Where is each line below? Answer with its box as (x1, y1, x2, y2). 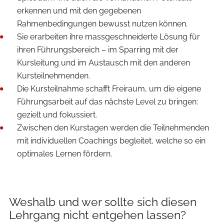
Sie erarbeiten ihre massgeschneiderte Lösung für (17, 31, 200, 41)
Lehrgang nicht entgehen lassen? (9, 207, 186, 221)
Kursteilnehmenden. (17, 70, 90, 80)
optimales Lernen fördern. (17, 148, 112, 158)
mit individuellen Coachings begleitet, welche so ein (17, 135, 205, 145)
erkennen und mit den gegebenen (17, 5, 141, 15)
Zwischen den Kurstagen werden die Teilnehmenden (17, 122, 209, 132)
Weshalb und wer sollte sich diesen (9, 194, 196, 208)
